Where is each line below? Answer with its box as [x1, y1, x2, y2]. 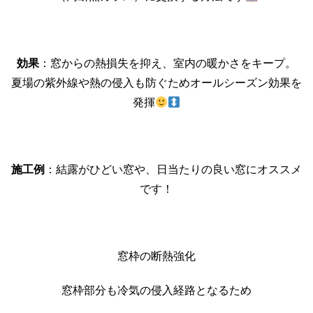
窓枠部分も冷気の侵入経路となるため [61, 284, 252, 296]
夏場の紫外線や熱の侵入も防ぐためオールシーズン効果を [11, 76, 302, 89]
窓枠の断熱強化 [117, 249, 196, 262]
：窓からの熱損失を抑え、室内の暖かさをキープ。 [39, 57, 296, 69]
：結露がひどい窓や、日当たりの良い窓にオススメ [45, 163, 302, 175]
